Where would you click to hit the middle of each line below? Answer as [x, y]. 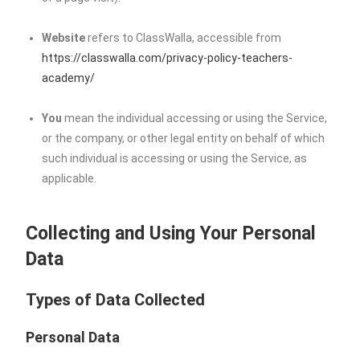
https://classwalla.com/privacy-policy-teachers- [168, 58]
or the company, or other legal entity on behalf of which [184, 138]
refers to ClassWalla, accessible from [184, 38]
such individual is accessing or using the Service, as [175, 158]
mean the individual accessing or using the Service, [195, 118]
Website [64, 38]
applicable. [70, 178]
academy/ [69, 78]
